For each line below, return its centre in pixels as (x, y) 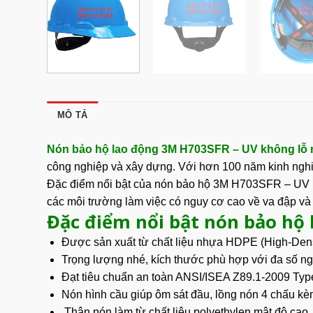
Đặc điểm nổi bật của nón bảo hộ (130, 184)
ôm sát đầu (182, 295)
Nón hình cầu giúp (108, 295)
